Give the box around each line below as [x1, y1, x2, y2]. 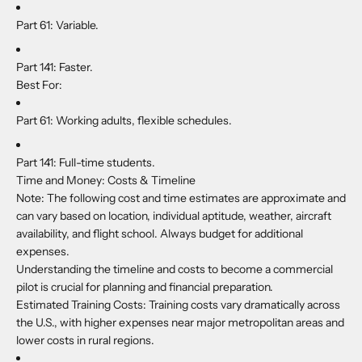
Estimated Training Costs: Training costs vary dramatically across [16, 297, 340, 313]
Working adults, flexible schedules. [53, 113, 232, 128]
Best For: [16, 78, 62, 93]
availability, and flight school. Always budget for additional [16, 226, 303, 242]
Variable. [53, 17, 99, 32]
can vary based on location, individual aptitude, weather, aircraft [16, 208, 331, 224]
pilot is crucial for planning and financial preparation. [16, 280, 273, 295]
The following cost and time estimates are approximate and [44, 191, 346, 206]
